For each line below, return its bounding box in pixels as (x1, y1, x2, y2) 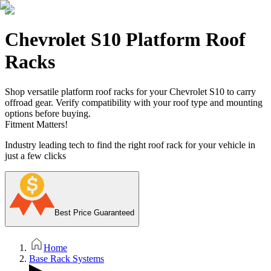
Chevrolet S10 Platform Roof (5, 28, 246, 51)
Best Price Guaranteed (54, 207, 134, 217)
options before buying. (5, 108, 91, 119)
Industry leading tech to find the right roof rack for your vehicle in (5, 139, 255, 150)
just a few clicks (5, 150, 66, 161)
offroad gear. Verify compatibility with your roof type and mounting (5, 97, 263, 108)
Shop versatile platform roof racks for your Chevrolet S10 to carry (5, 86, 256, 97)
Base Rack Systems (29, 253, 104, 264)
